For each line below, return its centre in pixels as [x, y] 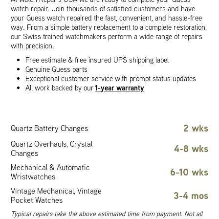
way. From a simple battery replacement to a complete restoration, [109, 27]
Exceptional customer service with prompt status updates [111, 78]
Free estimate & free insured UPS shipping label [97, 60]
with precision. [33, 46]
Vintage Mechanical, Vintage [56, 191]
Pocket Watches [37, 200]
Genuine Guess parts [57, 69]
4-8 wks [191, 148]
